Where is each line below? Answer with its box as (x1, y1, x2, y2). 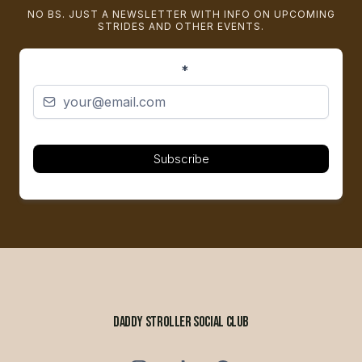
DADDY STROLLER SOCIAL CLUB (112, 314, 250, 331)
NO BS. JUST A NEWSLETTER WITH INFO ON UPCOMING (27, 8, 335, 21)
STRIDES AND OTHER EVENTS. (98, 20, 264, 33)
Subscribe (153, 151, 209, 167)
